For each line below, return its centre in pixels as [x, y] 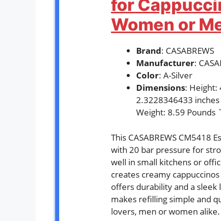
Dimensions [161, 88]
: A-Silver [176, 75]
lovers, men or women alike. [166, 211]
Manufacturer [165, 63]
